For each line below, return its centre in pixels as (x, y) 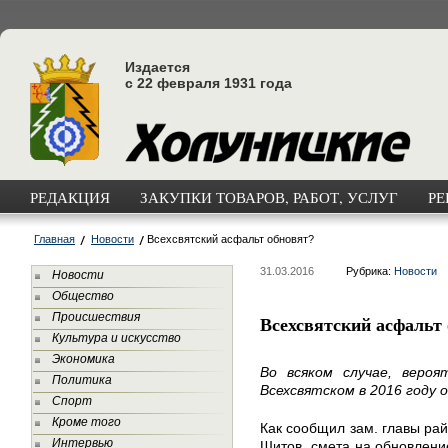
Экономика (83, 359)
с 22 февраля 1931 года (208, 83)
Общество (83, 296)
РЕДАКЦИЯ (70, 197)
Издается (157, 67)
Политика (82, 380)
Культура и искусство (116, 338)
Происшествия (96, 317)
